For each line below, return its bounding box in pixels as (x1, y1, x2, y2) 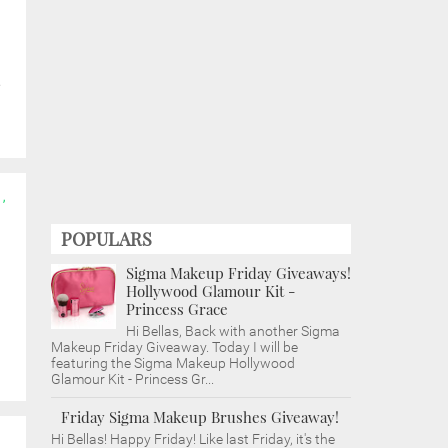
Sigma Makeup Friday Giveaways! (126, 263, 351, 283)
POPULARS (61, 227, 152, 251)
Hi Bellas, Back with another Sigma (126, 323, 340, 339)
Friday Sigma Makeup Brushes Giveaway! (61, 407, 339, 427)
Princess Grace (126, 299, 228, 319)
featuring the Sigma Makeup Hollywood (51, 355, 295, 371)
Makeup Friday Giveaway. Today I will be (51, 339, 298, 355)
